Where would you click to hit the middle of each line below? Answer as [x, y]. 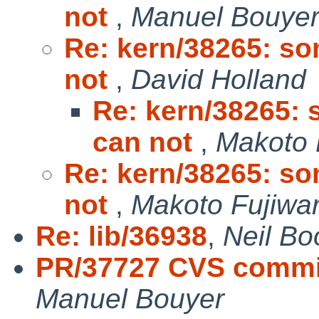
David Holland [219, 79]
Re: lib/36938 [121, 236]
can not [146, 142]
